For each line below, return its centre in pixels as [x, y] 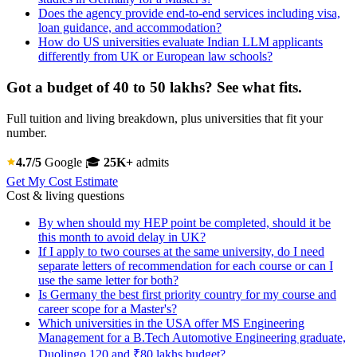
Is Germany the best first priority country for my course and [187, 294]
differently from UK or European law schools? [155, 57]
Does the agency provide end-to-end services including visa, [189, 14]
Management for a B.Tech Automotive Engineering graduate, [192, 337]
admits [151, 162]
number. [27, 132]
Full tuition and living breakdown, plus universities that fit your [165, 118]
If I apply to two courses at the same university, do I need [181, 251]
